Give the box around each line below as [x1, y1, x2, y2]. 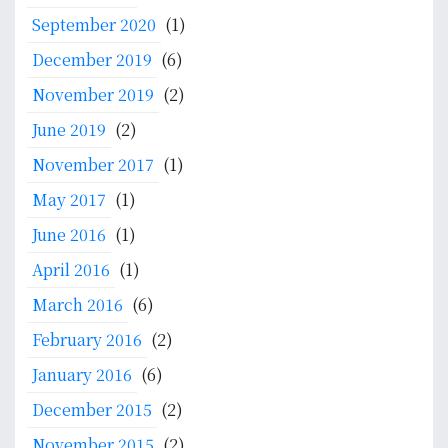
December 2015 [32, 398, 152, 422]
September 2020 [32, 13, 156, 37]
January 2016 [32, 363, 132, 387]
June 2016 [32, 223, 106, 247]
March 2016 [32, 293, 123, 317]
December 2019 [32, 48, 152, 72]
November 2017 [32, 153, 154, 177]
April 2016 [32, 258, 110, 282]
